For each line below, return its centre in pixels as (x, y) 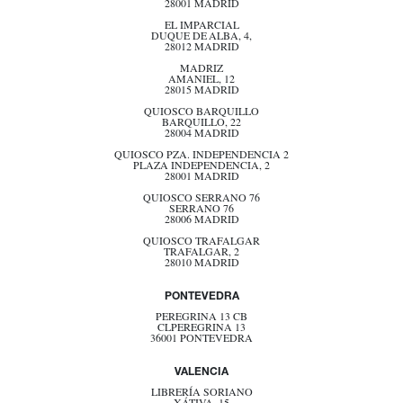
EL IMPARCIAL (201, 27)
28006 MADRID (201, 221)
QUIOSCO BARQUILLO (201, 113)
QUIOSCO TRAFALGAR (201, 243)
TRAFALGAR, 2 (201, 254)
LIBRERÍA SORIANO (201, 394)
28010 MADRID (201, 264)
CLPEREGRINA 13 (201, 329)
